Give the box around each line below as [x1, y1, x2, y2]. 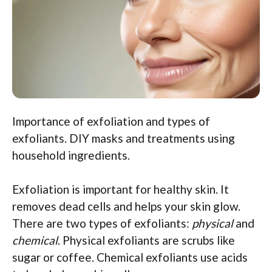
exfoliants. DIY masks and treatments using [12, 131, 235, 145]
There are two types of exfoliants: [12, 216, 192, 231]
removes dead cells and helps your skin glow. [12, 199, 240, 214]
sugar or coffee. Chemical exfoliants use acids [12, 250, 248, 265]
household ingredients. [12, 148, 130, 162]
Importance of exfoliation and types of [12, 114, 210, 128]
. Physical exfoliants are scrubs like [58, 233, 235, 248]
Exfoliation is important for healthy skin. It [12, 182, 229, 197]
